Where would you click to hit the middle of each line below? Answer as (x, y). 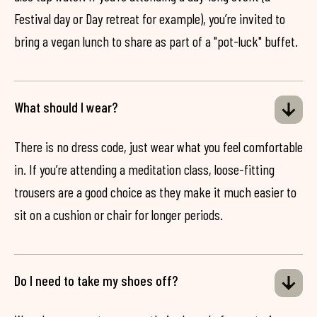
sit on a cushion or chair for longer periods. (119, 214)
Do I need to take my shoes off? (96, 280)
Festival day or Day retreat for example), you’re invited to (150, 18)
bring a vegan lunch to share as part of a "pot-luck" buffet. (156, 41)
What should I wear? (66, 107)
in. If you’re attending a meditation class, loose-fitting (144, 169)
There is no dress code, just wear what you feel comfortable (158, 146)
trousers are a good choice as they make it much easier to (155, 192)
